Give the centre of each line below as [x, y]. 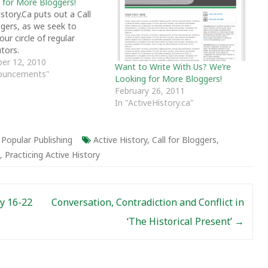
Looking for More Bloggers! [168, 78]
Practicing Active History [52, 154]
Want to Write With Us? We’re [173, 66]
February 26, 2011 [150, 90]
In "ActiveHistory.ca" [154, 102]
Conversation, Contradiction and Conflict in [147, 202]
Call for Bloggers [184, 139]
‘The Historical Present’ [180, 221]
